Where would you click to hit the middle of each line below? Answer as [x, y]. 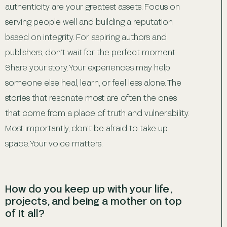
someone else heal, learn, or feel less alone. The [93, 82]
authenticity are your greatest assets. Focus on [92, 6]
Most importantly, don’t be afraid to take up [86, 128]
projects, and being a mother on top [93, 200]
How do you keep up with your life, [88, 188]
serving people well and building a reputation [89, 21]
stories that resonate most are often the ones [91, 97]
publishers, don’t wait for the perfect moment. [91, 52]
